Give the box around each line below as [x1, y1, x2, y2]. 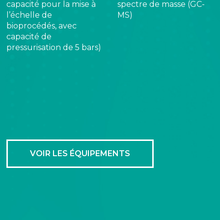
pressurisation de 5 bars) [6, 43, 102, 53]
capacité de [6, 32, 52, 42]
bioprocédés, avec [6, 21, 77, 31]
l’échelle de [6, 10, 53, 20]
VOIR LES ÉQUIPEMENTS [30, 148, 131, 158]
